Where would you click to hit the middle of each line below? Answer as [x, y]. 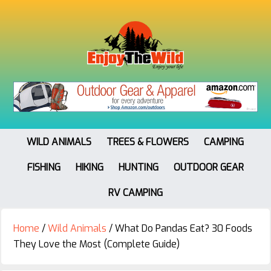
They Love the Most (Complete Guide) [96, 244]
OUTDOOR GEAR [208, 167]
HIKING [89, 167]
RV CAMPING [135, 192]
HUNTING [138, 167]
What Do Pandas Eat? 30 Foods [182, 228]
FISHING [44, 167]
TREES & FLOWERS [148, 142]
